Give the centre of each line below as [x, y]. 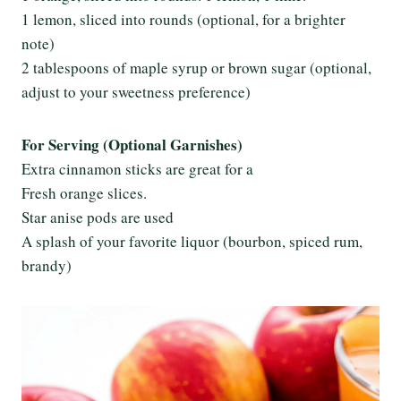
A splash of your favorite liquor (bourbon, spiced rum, [192, 241]
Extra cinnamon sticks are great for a [137, 169]
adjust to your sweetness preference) [136, 92]
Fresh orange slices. [84, 193]
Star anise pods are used [98, 217]
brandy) [47, 265]
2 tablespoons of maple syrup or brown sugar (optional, [196, 68]
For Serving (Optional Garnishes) [132, 145]
